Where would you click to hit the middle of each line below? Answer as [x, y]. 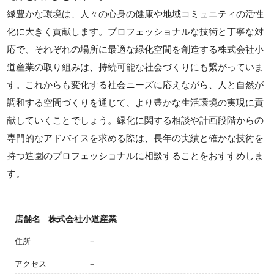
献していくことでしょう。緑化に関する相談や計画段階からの [135, 120]
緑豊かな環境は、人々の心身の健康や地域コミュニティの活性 [135, 14]
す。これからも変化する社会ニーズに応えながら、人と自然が [135, 85]
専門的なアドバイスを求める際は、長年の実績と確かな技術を [135, 138]
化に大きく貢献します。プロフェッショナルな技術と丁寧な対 [135, 32]
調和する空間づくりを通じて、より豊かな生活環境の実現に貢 [135, 103]
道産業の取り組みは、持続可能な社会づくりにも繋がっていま [135, 67]
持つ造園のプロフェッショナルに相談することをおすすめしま [135, 156]
